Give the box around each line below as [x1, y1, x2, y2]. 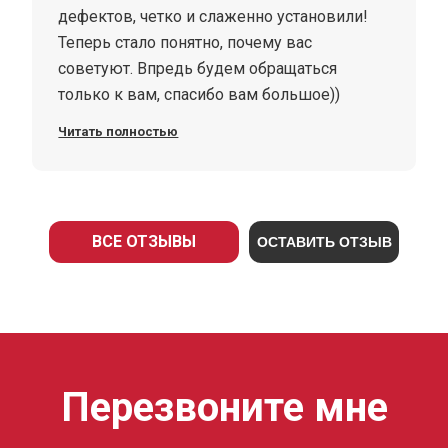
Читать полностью [58, 124, 179, 139]
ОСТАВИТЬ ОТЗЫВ [256, 234, 392, 250]
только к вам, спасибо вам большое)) [58, 85, 341, 104]
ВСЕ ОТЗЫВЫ [92, 232, 196, 251]
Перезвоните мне [60, 384, 388, 431]
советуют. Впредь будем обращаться [58, 59, 338, 78]
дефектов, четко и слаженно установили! [58, 7, 369, 26]
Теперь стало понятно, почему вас [58, 33, 313, 52]
